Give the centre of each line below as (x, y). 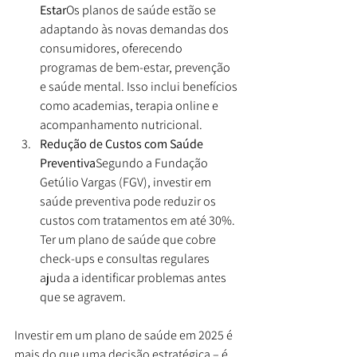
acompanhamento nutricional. (121, 124)
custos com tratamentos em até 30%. (139, 220)
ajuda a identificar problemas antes (134, 277)
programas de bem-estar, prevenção (136, 67)
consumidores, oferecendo (112, 48)
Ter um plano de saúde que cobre (129, 239)
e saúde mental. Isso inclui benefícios (140, 86)
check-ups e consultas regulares (126, 258)
